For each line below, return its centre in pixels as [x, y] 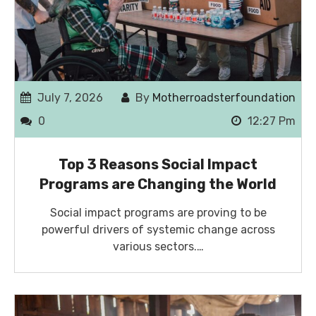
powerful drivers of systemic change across [158, 230]
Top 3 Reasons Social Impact [158, 165]
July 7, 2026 [69, 98]
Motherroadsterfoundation [224, 98]
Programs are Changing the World [158, 184]
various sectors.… [158, 247]
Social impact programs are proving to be [158, 213]
